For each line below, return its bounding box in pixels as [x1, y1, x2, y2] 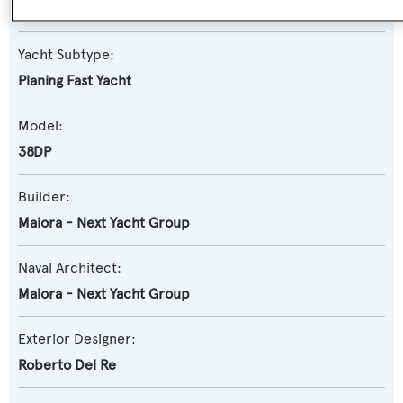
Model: [18, 117, 63, 135]
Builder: [18, 188, 70, 206]
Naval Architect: [18, 259, 121, 277]
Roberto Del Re [18, 356, 116, 374]
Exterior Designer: [18, 330, 136, 348]
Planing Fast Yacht [18, 72, 131, 90]
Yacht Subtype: [18, 46, 114, 64]
